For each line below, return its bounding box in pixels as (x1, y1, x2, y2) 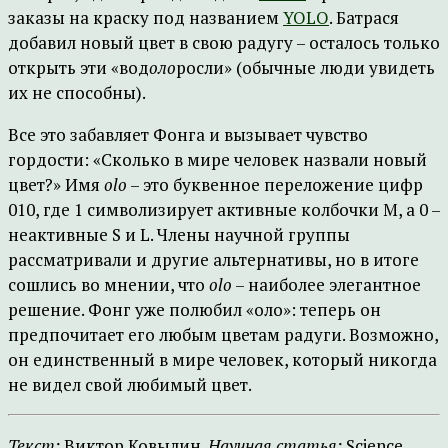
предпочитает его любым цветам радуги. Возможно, (8, 323, 438, 346)
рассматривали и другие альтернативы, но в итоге (8, 248, 419, 271)
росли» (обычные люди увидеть (176, 56, 435, 79)
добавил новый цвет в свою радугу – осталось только (8, 31, 440, 54)
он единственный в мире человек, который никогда (8, 348, 437, 371)
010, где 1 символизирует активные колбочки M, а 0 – (8, 198, 440, 221)
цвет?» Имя (8, 173, 104, 196)
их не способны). (8, 81, 146, 104)
